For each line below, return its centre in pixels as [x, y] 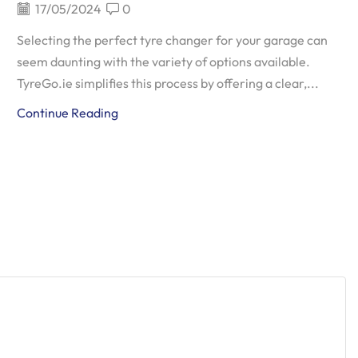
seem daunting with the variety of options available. [163, 61]
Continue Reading [67, 112]
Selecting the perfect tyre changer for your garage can [172, 40]
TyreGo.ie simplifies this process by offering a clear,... [167, 83]
